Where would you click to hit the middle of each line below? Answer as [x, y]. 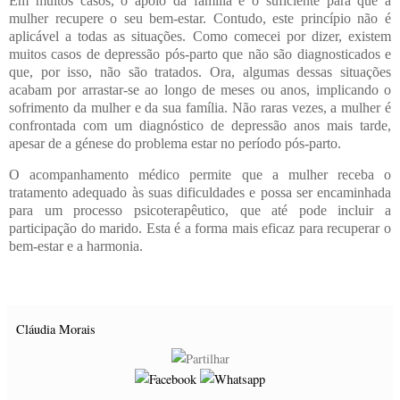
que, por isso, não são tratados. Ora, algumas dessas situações [200, 71]
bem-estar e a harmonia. [76, 246]
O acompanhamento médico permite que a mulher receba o [200, 175]
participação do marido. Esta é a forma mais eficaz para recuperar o [200, 229]
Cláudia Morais [56, 329]
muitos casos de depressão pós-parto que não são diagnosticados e [200, 54]
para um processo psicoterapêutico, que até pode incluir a [200, 211]
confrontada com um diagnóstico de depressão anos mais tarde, [200, 125]
